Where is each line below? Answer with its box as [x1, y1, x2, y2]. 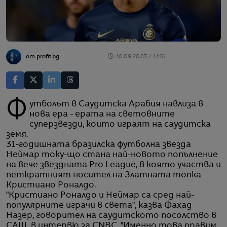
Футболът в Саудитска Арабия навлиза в [6, 99, 27, 122]
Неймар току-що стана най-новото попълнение [6, 150, 218, 159]
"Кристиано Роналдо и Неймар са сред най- [6, 191, 194, 200]
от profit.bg [26, 54, 59, 60]
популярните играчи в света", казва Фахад [6, 201, 192, 210]
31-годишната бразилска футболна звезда [6, 140, 191, 149]
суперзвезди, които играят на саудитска [29, 120, 211, 129]
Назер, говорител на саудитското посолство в [6, 211, 216, 220]
